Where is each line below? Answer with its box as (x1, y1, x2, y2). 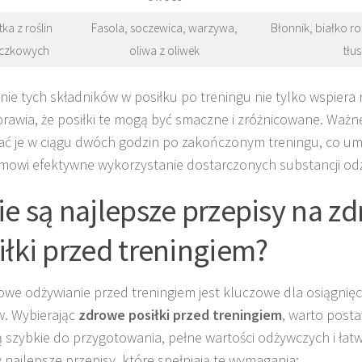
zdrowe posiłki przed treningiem (78, 305, 282, 325)
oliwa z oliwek (128, 42, 200, 58)
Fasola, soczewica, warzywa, (90, 19, 238, 36)
